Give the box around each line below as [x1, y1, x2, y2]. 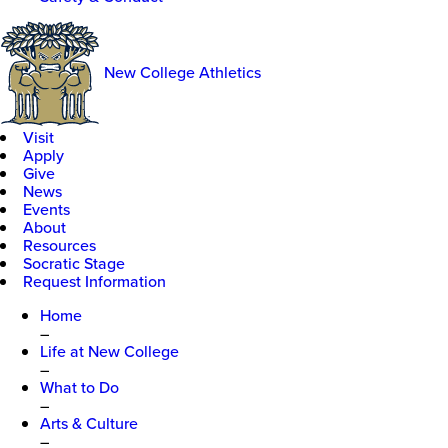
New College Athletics [104, 61, 261, 84]
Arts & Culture [40, 411, 138, 434]
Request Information [23, 269, 166, 292]
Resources [23, 233, 96, 256]
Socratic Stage [23, 251, 125, 274]
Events [23, 197, 70, 220]
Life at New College [40, 339, 179, 362]
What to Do [40, 375, 119, 398]
